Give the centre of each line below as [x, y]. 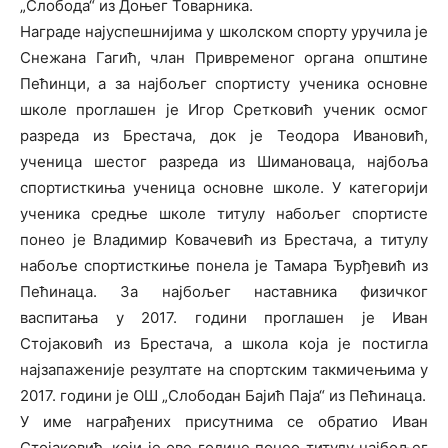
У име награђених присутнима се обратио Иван [224, 421]
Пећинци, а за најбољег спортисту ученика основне [224, 83]
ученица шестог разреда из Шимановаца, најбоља [224, 161]
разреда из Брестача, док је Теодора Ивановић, [224, 135]
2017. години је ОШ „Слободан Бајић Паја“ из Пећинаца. [223, 395]
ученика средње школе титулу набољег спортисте [224, 213]
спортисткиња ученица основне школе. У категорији [224, 187]
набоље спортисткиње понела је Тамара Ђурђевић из [224, 265]
